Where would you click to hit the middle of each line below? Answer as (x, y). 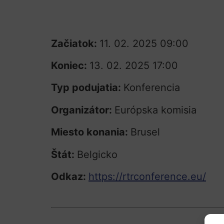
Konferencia (152, 88)
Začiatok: (75, 43)
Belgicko (97, 154)
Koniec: (70, 65)
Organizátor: (83, 110)
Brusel (145, 132)
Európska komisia (155, 110)
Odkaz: (70, 176)
